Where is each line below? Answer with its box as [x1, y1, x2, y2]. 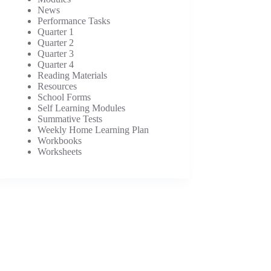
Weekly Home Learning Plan [38, 124, 149, 135]
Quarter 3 [38, 48, 74, 59]
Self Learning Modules [38, 102, 126, 113]
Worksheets [38, 146, 82, 157]
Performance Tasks [38, 15, 111, 26]
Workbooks [38, 135, 82, 146]
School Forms [38, 91, 91, 102]
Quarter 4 [38, 59, 74, 70]
